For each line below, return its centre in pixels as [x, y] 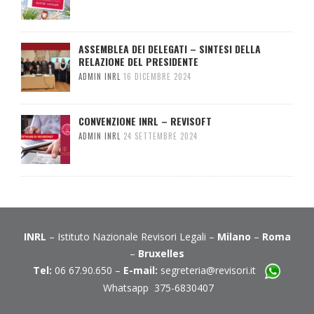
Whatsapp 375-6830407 [158, 288]
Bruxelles [161, 254]
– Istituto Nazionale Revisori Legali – [131, 237]
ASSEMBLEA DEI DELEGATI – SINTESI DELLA [170, 49]
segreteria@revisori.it [212, 271]
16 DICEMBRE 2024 [157, 77]
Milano [234, 237]
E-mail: [141, 271]
